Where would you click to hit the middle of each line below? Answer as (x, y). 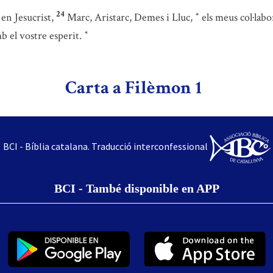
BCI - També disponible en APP (136, 189)
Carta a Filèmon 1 (133, 88)
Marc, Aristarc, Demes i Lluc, (131, 17)
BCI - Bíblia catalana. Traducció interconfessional (105, 146)
